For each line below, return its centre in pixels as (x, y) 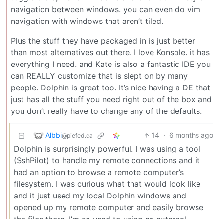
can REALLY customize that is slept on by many (99, 76)
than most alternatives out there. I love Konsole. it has (110, 53)
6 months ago (191, 135)
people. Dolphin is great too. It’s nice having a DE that (110, 88)
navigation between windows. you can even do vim (106, 10)
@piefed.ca (77, 135)
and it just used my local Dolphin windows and (100, 196)
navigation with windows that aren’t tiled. (87, 21)
